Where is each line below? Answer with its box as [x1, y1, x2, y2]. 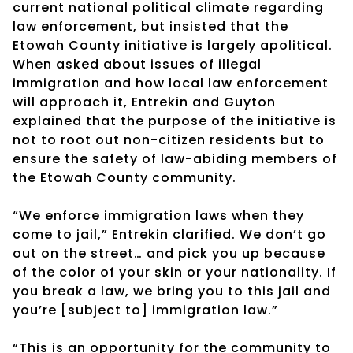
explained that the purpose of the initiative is [13, 111, 336, 130]
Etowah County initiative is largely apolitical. [13, 35, 333, 54]
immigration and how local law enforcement [13, 73, 329, 92]
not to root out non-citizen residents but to [13, 130, 325, 149]
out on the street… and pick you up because [13, 243, 325, 262]
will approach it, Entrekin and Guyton [13, 92, 276, 111]
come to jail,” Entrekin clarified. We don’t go [13, 225, 326, 243]
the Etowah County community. [13, 168, 240, 187]
